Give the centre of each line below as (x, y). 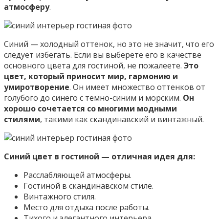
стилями (22, 119)
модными (157, 108)
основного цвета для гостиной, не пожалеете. (94, 65)
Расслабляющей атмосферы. (77, 175)
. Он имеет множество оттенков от (137, 87)
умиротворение (37, 87)
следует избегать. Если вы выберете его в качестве (103, 55)
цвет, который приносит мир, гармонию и (91, 76)
